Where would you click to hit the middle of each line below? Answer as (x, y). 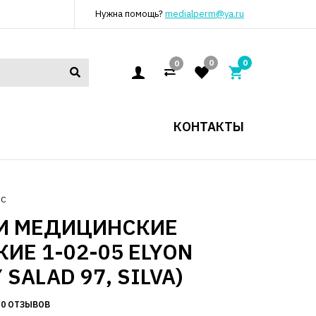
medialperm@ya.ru (205, 14)
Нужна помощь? (130, 14)
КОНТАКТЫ (209, 127)
